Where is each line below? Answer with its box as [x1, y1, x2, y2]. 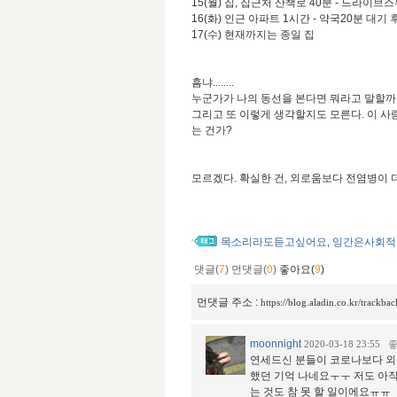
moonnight [250, 338, 301, 351]
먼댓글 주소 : [197, 296, 261, 309]
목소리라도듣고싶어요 [221, 236, 327, 249]
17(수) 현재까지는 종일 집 [191, 28, 315, 42]
